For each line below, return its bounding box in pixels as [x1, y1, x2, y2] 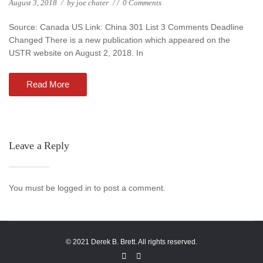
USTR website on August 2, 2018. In [9, 48, 143, 58]
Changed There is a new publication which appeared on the [9, 35, 230, 45]
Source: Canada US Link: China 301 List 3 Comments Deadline [9, 22, 244, 32]
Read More [26, 79, 69, 89]
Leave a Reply [9, 140, 69, 151]
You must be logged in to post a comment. [9, 183, 166, 193]
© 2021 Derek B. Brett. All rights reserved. [66, 238, 197, 246]
